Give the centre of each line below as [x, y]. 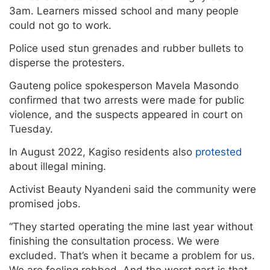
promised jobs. [45, 204]
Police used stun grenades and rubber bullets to [126, 49]
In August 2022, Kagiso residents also [102, 152]
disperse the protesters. [67, 63]
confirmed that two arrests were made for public [127, 100]
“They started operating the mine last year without [131, 227]
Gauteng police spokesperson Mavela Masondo [124, 86]
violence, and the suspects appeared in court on [126, 115]
